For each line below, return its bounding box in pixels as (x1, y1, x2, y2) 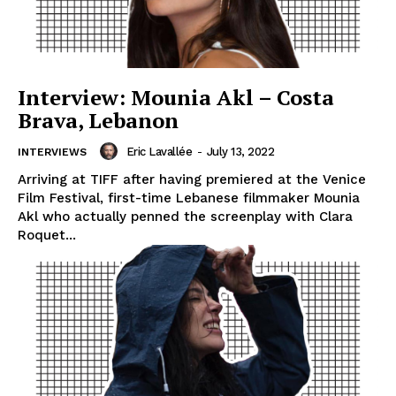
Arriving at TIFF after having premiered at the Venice (18, 171, 366, 188)
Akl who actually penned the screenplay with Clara (18, 209, 353, 225)
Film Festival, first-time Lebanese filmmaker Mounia (18, 190, 360, 207)
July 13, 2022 (206, 144, 274, 158)
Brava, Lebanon (18, 106, 179, 135)
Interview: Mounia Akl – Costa (18, 83, 334, 112)
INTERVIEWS (18, 146, 87, 159)
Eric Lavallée (126, 144, 192, 158)
